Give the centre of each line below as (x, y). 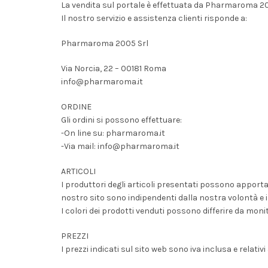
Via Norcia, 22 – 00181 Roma (114, 68)
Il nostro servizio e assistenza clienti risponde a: (154, 18)
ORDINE (76, 107)
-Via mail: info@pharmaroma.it (120, 146)
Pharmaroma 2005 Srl (105, 43)
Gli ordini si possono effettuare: (121, 120)
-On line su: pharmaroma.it (113, 133)
